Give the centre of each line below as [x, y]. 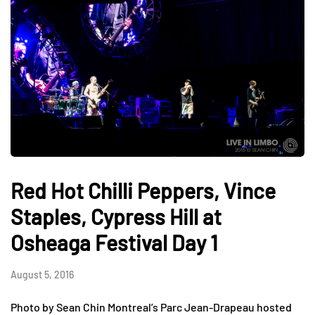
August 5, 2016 [42, 274]
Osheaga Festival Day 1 [114, 242]
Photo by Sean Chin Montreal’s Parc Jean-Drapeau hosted [151, 307]
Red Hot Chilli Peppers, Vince [143, 190]
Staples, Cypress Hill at [116, 216]
